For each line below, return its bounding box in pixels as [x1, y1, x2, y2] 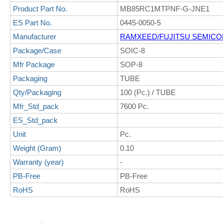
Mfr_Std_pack [13, 102, 59, 111]
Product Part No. [13, 4, 67, 13]
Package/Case [13, 46, 61, 55]
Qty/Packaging [13, 88, 61, 97]
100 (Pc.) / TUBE [120, 88, 176, 97]
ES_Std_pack [13, 116, 58, 124]
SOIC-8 [120, 46, 145, 55]
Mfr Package [13, 60, 55, 69]
